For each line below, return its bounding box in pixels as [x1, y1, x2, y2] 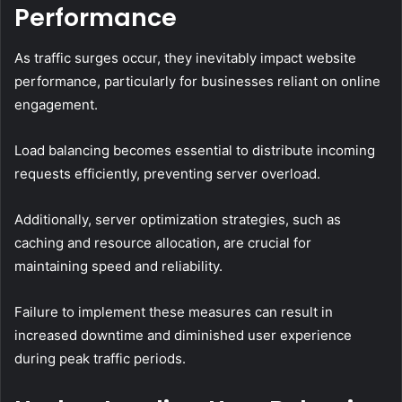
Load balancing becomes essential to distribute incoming [14, 141, 375, 159]
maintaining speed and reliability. [14, 257, 223, 275]
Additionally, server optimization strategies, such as [14, 210, 341, 228]
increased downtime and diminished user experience [14, 326, 352, 344]
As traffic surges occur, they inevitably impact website [14, 48, 356, 66]
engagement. [14, 95, 98, 113]
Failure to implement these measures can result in [14, 302, 333, 320]
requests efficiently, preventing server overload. [14, 164, 320, 182]
